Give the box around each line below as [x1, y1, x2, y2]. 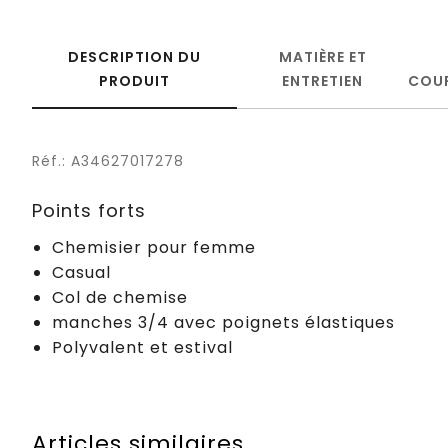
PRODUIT [99, 70, 171, 91]
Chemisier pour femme [52, 235, 256, 259]
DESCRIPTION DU [68, 46, 202, 67]
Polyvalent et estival [52, 335, 233, 359]
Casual [52, 260, 111, 284]
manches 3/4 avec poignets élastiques [52, 310, 395, 334]
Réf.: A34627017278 [32, 150, 184, 171]
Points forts [32, 197, 146, 223]
